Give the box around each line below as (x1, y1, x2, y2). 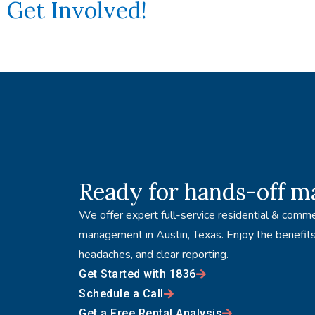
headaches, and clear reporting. (79, 247, 229, 263)
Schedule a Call (79, 287, 164, 301)
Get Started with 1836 (79, 267, 196, 281)
